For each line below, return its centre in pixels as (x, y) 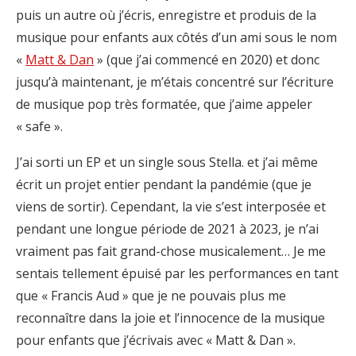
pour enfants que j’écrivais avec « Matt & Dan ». (156, 340)
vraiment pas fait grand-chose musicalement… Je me (171, 251)
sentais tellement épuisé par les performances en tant (177, 273)
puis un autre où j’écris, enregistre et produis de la (166, 15)
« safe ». (39, 126)
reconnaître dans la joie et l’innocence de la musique (170, 317)
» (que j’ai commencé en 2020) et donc (207, 59)
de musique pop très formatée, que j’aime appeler (164, 104)
